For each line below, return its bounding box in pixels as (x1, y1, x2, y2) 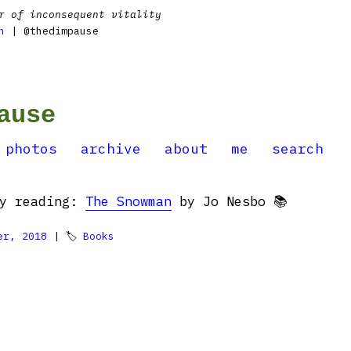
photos (5, 139, 57, 157)
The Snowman (85, 193, 172, 210)
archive (81, 139, 141, 157)
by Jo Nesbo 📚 (172, 193, 288, 210)
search (272, 139, 324, 157)
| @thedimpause (5, 24, 99, 38)
